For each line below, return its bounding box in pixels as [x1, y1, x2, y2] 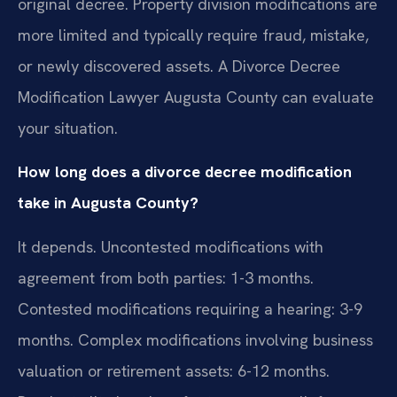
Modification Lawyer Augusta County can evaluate [18, 87, 374, 108]
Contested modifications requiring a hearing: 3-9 [18, 298, 362, 319]
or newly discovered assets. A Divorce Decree [18, 56, 340, 77]
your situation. [18, 118, 118, 139]
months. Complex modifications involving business [18, 329, 373, 350]
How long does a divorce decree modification [18, 161, 352, 183]
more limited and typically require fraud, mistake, [18, 25, 369, 46]
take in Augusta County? [18, 192, 198, 214]
